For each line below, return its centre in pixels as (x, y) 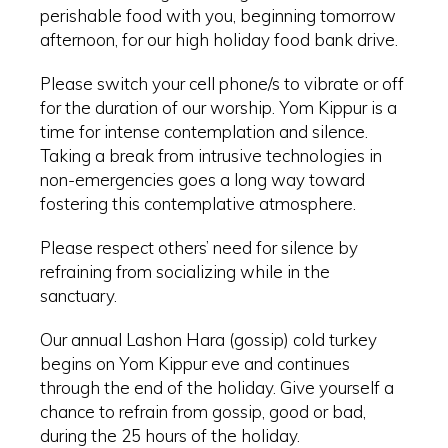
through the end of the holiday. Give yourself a (217, 388)
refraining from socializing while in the (185, 272)
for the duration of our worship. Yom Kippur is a (218, 108)
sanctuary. (78, 296)
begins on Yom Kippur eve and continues (195, 364)
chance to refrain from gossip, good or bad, (203, 412)
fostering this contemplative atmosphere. (198, 204)
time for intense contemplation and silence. (204, 132)
